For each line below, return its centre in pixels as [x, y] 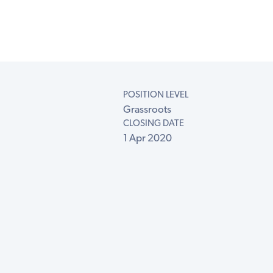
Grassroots [147, 110]
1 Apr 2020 [147, 139]
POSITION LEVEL [155, 96]
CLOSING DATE [153, 124]
